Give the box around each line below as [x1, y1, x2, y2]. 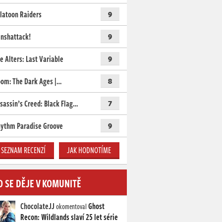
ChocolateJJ [20, 200, 55, 212]
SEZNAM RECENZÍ [1, 144, 46, 156]
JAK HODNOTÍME [67, 144, 111, 156]
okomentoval [55, 201, 88, 212]
